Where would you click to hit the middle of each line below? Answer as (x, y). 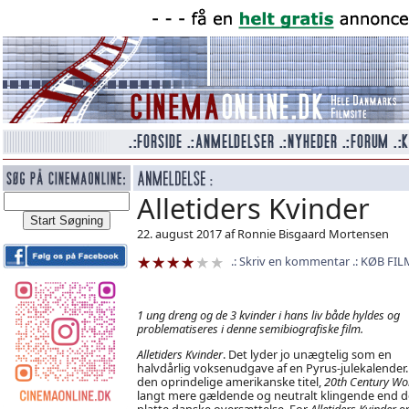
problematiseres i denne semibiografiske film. (250, 328)
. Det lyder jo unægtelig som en (307, 354)
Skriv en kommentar (294, 261)
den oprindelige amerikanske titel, (230, 381)
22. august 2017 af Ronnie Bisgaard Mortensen (262, 234)
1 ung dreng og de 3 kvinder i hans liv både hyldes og (268, 315)
